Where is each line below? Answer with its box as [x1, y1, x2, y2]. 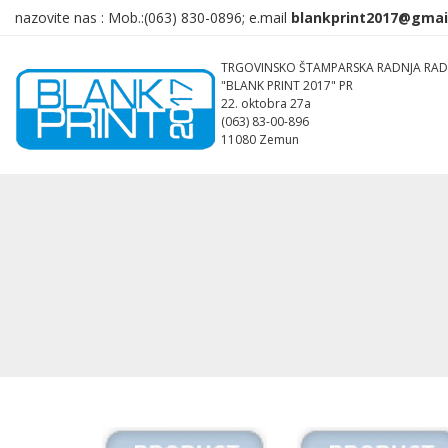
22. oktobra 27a [221, 95, 311, 112]
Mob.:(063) [108, 8, 177, 27]
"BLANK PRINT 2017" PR [221, 77, 353, 94]
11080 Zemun [221, 131, 299, 148]
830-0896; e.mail [181, 8, 291, 27]
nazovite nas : [15, 8, 108, 27]
